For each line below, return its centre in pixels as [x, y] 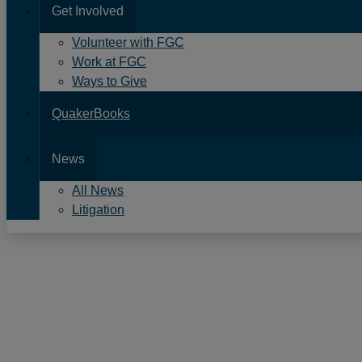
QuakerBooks [91, 114]
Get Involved [88, 11]
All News [98, 190]
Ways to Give [109, 81]
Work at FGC [109, 62]
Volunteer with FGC [128, 42]
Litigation [98, 210]
